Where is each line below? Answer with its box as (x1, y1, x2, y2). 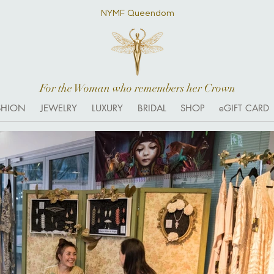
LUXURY (92, 102, 123, 114)
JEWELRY (40, 102, 77, 114)
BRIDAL (137, 102, 166, 114)
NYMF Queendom (101, 7, 174, 18)
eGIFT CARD (218, 102, 269, 114)
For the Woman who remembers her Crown (40, 81, 235, 95)
